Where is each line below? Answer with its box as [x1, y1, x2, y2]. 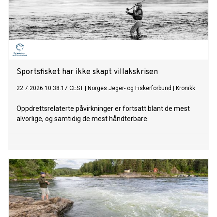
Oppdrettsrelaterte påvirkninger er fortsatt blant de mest [16, 105, 190, 113]
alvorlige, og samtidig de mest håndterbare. [16, 115, 149, 123]
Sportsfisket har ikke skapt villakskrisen [16, 67, 158, 77]
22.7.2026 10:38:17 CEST [16, 85, 83, 92]
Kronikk [176, 85, 195, 92]
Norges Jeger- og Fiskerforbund [88, 85, 171, 92]
